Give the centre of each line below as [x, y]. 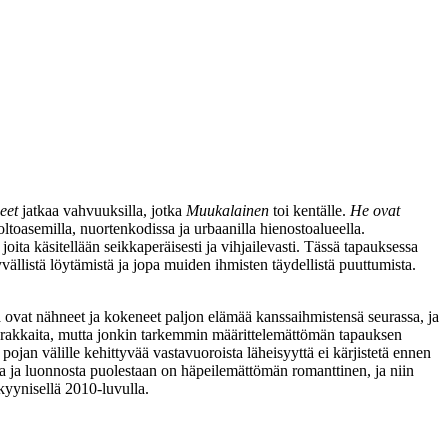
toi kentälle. [309, 210]
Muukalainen [227, 210]
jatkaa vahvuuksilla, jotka [102, 210]
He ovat [375, 210]
